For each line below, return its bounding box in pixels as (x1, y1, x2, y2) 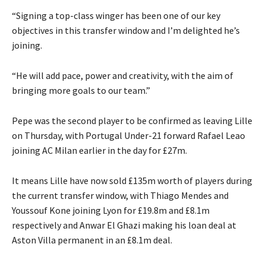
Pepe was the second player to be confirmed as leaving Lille (12, 115, 252, 127)
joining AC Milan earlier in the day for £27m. (12, 144, 187, 157)
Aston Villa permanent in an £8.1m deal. (12, 234, 172, 246)
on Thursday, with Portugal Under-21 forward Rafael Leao (12, 129, 245, 142)
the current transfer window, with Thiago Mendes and (12, 189, 229, 202)
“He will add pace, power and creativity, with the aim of (12, 69, 233, 82)
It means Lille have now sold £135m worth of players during (12, 175, 252, 187)
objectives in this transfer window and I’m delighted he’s (12, 24, 240, 37)
